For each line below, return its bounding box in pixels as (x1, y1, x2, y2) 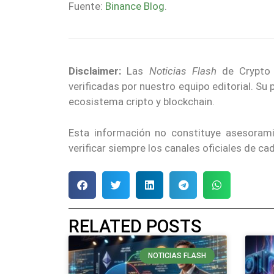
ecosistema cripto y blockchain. (68, 95, 215, 108)
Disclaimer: (68, 65, 121, 78)
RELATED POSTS (68, 216, 202, 237)
